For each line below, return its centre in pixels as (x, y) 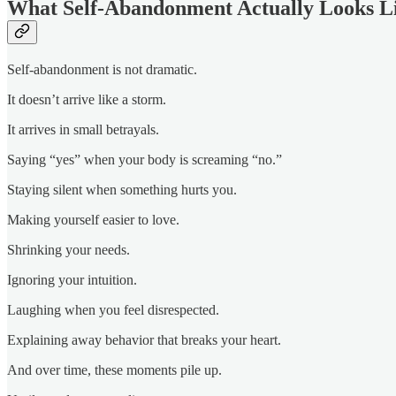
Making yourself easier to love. (93, 219)
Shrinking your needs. (69, 249)
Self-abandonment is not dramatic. (102, 69)
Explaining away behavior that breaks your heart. (144, 339)
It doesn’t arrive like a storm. (87, 99)
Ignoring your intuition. (72, 279)
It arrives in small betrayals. (83, 129)
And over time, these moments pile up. (114, 369)
